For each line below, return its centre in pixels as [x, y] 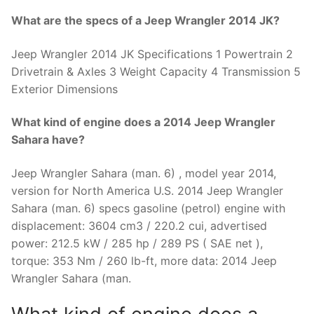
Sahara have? [48, 140]
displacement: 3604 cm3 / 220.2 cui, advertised [139, 225]
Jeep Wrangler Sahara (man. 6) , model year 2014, [144, 173]
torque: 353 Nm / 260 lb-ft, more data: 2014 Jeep [144, 260]
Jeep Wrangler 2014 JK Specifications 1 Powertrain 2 [152, 54]
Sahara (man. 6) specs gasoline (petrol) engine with [148, 208]
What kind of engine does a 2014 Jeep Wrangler [143, 122]
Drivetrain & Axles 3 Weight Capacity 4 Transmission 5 [156, 71]
